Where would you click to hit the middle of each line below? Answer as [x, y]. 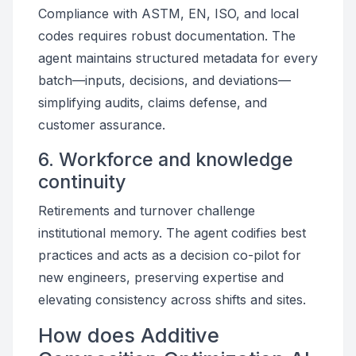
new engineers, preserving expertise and [161, 277]
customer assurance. [102, 125]
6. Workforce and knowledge [166, 159]
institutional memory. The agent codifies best [172, 233]
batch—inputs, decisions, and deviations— [164, 80]
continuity [82, 182]
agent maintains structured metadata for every [178, 58]
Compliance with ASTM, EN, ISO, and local [168, 14]
